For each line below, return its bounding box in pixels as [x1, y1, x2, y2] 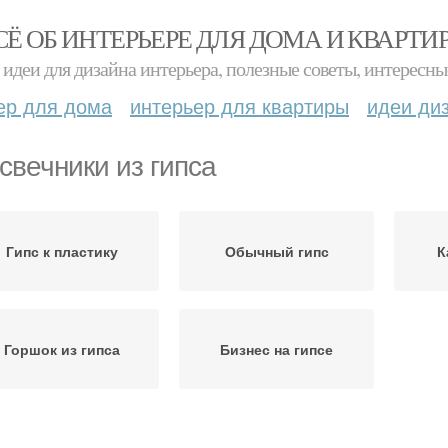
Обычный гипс [224, 241, 329, 261]
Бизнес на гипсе [220, 339, 333, 359]
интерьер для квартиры [130, 91, 349, 120]
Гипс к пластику [5, 241, 118, 261]
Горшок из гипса [3, 339, 120, 359]
